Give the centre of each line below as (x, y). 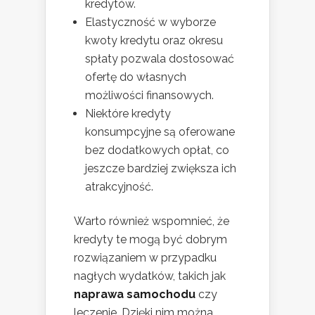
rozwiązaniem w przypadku (145, 257)
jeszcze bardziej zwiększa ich (161, 168)
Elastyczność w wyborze (150, 22)
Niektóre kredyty (128, 113)
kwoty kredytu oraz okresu (154, 40)
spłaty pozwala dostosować (160, 58)
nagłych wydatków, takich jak (150, 276)
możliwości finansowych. (149, 95)
